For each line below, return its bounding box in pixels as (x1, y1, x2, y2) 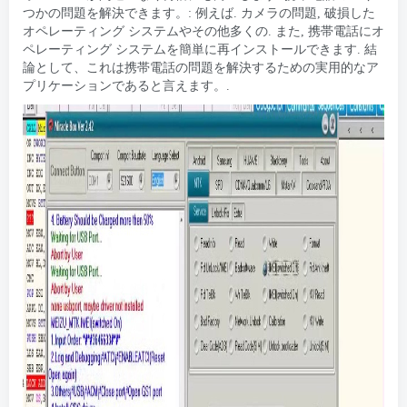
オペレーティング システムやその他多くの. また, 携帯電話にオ (23, 25, 384, 38)
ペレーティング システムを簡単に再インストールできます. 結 (23, 43, 377, 56)
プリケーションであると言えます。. (23, 79, 230, 93)
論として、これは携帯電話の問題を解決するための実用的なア (23, 61, 379, 74)
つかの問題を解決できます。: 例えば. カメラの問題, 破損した (23, 6, 375, 20)
